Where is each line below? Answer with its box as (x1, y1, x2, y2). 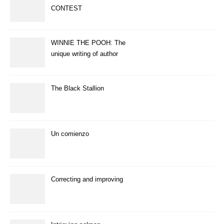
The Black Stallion (51, 84, 104, 92)
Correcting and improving (51, 175, 123, 183)
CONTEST (51, 4, 82, 12)
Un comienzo (51, 129, 89, 137)
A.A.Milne (51, 60, 79, 68)
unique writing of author (51, 49, 118, 57)
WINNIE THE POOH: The (51, 38, 125, 46)
